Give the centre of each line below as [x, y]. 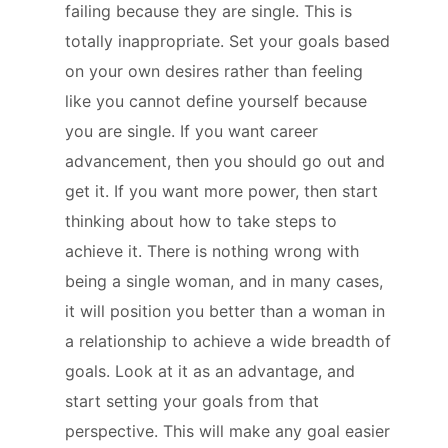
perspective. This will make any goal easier [227, 430]
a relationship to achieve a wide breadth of [228, 340]
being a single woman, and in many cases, [224, 280]
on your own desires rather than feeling [214, 70]
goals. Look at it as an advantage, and [210, 370]
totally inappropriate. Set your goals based [227, 40]
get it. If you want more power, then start [221, 190]
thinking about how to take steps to [201, 220]
